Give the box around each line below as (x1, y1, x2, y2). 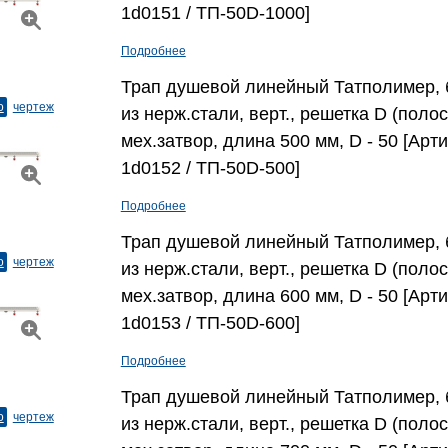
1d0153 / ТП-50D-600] (120, 313, 300, 333)
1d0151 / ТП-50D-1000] (120, 3, 310, 23)
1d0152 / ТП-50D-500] (120, 158, 300, 178)
